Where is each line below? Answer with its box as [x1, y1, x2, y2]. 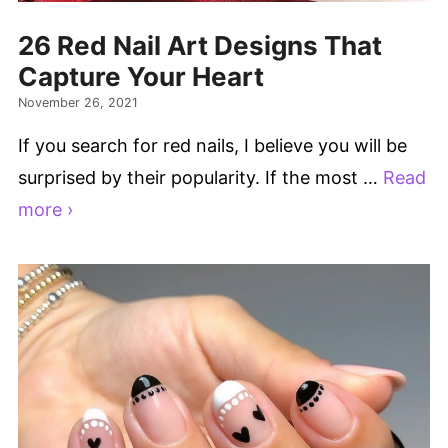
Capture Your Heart [18, 60, 264, 92]
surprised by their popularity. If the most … [18, 167, 383, 189]
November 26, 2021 [18, 95, 138, 111]
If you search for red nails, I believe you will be [18, 135, 407, 157]
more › [18, 199, 73, 221]
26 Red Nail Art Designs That [18, 29, 382, 61]
